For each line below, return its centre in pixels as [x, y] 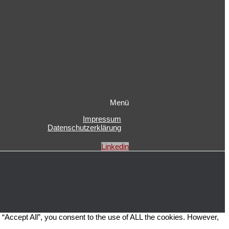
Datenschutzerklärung [84, 128]
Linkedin [115, 147]
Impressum [102, 119]
